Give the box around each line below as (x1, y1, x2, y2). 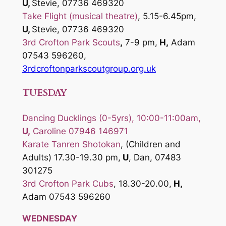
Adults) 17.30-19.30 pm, (22, 152, 121, 162)
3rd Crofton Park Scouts (22, 37, 120, 48)
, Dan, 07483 (128, 152, 181, 162)
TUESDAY (22, 87, 67, 100)
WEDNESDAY (22, 213, 77, 223)
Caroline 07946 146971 (30, 126, 186, 136)
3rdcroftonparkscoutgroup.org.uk (22, 64, 156, 74)
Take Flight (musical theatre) (22, 11, 138, 22)
